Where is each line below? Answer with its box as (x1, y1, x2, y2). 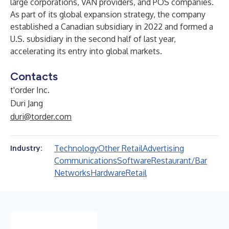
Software (117, 155, 151, 166)
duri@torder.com (10, 111, 72, 122)
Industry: (10, 144, 42, 152)
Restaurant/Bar (151, 155, 207, 166)
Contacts (10, 70, 58, 83)
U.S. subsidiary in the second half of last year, (10, 34, 176, 44)
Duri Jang (10, 98, 43, 108)
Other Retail (98, 143, 143, 153)
